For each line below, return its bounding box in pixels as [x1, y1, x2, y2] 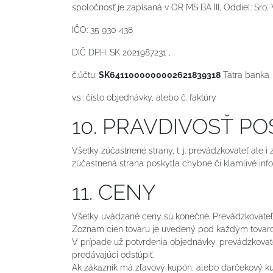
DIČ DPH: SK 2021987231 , [72, 47, 171, 57]
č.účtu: [72, 69, 99, 80]
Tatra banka [221, 69, 269, 80]
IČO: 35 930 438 [72, 24, 133, 35]
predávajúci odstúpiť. [72, 249, 154, 260]
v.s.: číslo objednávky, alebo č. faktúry [72, 92, 216, 102]
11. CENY [72, 179, 156, 205]
